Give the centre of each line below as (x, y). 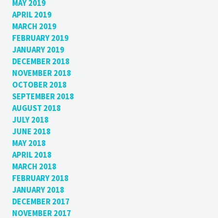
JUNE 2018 (31, 132)
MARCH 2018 (34, 167)
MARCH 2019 (34, 27)
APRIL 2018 (32, 155)
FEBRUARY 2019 (40, 38)
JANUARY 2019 (38, 50)
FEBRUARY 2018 (40, 179)
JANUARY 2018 (38, 190)
